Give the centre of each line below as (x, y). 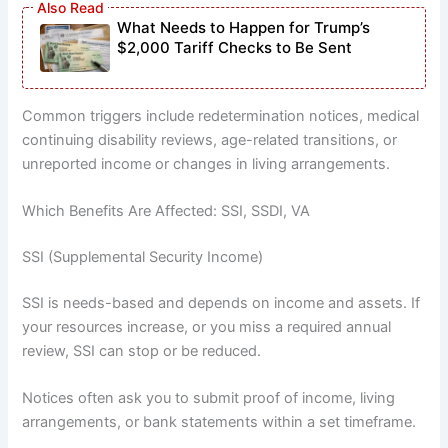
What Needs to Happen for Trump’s (244, 27)
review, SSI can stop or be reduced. (142, 350)
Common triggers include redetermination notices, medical (221, 115)
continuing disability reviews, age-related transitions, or (210, 139)
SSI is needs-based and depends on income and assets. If (221, 302)
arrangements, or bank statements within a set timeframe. (219, 422)
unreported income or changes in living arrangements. (206, 163)
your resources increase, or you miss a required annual (207, 326)
